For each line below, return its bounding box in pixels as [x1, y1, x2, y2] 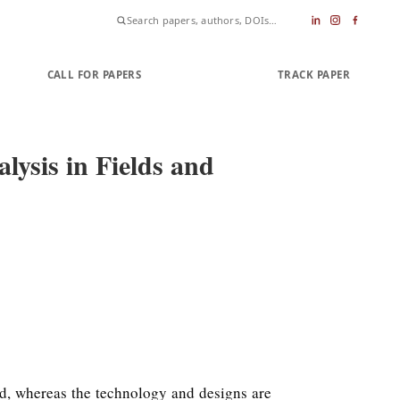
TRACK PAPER [277, 67, 350, 81]
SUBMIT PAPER [170, 67, 249, 81]
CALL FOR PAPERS [46, 67, 142, 81]
